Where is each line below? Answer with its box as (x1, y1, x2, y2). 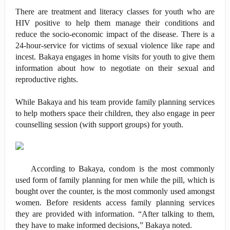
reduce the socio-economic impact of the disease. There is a (15, 29, 215, 39)
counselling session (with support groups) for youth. (15, 120, 183, 129)
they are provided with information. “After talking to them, (15, 209, 215, 218)
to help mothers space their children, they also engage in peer (15, 108, 215, 118)
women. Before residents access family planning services (15, 198, 215, 207)
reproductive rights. (15, 74, 78, 84)
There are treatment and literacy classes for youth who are (15, 7, 215, 16)
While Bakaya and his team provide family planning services (15, 97, 215, 106)
